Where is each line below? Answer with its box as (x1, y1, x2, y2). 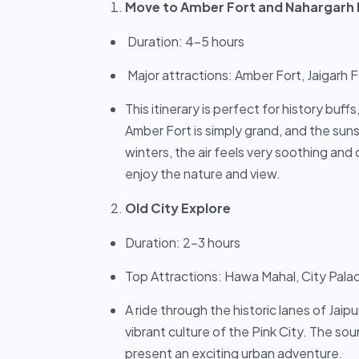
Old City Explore (125, 199, 231, 216)
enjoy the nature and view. (125, 164, 280, 182)
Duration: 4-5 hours (125, 32, 244, 50)
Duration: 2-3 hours (125, 233, 240, 251)
